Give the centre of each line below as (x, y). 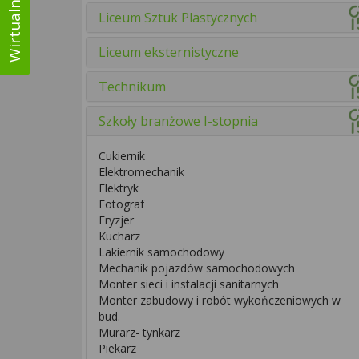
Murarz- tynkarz (139, 332)
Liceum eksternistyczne (169, 52)
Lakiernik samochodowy (161, 252)
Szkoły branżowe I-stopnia (178, 121)
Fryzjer (116, 220)
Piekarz (117, 348)
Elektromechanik (141, 172)
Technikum (132, 87)
